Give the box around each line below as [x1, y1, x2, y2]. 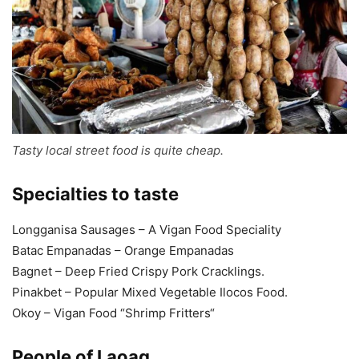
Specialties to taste [12, 183, 179, 204]
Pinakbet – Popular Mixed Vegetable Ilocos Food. [12, 284, 288, 300]
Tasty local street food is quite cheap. [12, 142, 224, 158]
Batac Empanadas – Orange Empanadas [12, 242, 234, 258]
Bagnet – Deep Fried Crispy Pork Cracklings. [12, 263, 264, 279]
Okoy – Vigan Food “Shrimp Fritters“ [12, 305, 215, 321]
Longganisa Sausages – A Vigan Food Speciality [12, 221, 281, 237]
